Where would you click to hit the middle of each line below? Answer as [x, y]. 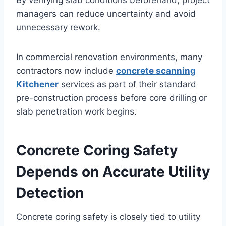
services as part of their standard [127, 84]
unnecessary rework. [58, 27]
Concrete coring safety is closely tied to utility [108, 217]
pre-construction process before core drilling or [111, 98]
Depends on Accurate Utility [113, 172]
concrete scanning [156, 71]
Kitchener [37, 84]
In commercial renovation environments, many [109, 57]
